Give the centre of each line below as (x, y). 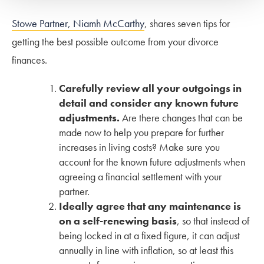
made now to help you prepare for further (141, 132)
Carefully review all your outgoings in (150, 88)
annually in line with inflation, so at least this (146, 250)
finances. (29, 60)
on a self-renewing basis (118, 220)
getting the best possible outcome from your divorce (115, 41)
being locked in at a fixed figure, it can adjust (149, 235)
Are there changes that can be (181, 117)
